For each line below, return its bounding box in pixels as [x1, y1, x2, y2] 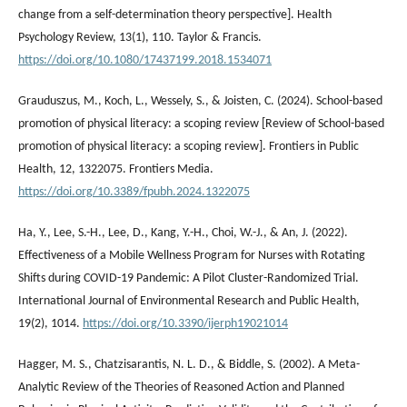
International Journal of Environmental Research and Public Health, [18, 293, 360, 308]
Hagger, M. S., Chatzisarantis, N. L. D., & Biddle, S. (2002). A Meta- [18, 357, 360, 372]
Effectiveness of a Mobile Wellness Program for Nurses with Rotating [18, 248, 365, 263]
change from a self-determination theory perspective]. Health [18, 7, 332, 22]
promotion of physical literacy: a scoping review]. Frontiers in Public [18, 139, 359, 154]
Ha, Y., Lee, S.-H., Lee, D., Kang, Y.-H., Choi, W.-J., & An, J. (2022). [18, 225, 348, 240]
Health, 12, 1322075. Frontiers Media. [18, 162, 213, 176]
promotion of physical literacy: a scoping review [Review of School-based [18, 116, 384, 131]
